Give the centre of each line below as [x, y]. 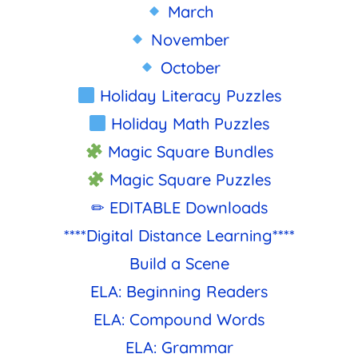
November [188, 39]
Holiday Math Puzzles [188, 123]
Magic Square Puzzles [188, 179]
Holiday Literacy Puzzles [188, 95]
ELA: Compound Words [179, 319]
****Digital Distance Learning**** [179, 235]
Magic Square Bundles [188, 151]
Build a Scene [179, 263]
